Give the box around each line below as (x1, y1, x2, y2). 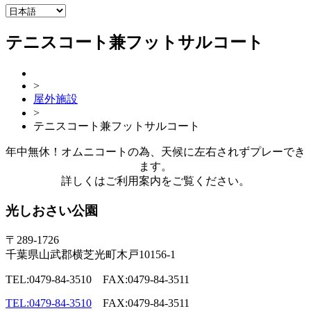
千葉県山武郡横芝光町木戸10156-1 (6, 248, 176, 260)
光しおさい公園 (6, 203, 98, 218)
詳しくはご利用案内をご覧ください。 (61, 175, 250, 187)
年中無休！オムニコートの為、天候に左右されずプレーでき (6, 146, 305, 158)
